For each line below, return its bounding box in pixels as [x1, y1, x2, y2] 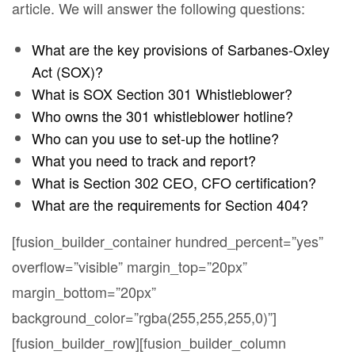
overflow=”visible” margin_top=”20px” [12, 256, 247, 277]
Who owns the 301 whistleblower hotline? [32, 105, 293, 127]
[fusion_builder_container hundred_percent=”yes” [12, 231, 323, 252]
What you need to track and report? [32, 150, 256, 171]
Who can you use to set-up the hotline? [32, 128, 279, 149]
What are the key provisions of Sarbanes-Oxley [32, 39, 330, 60]
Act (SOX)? [32, 61, 103, 82]
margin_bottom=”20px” [12, 281, 156, 303]
